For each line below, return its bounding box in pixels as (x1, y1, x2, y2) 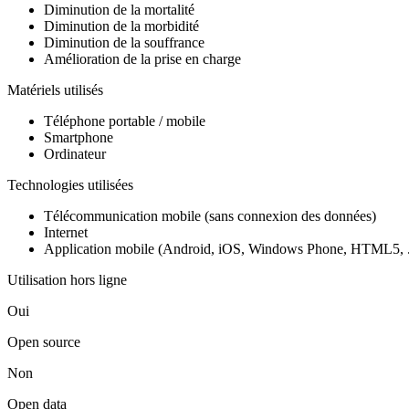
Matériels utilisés (7, 81, 103, 98)
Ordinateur (44, 145, 106, 162)
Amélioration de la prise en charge (44, 50, 241, 67)
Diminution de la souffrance (44, 34, 204, 50)
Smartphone (44, 129, 113, 145)
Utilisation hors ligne (7, 271, 127, 288)
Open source (7, 333, 80, 350)
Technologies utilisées (7, 176, 133, 193)
